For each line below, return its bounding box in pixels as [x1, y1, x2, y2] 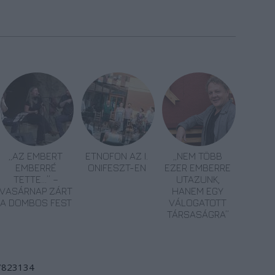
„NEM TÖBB [173, 150, 222, 161]
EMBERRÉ [15, 162, 56, 173]
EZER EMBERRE [165, 162, 231, 173]
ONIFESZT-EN [87, 162, 146, 173]
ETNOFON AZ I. [85, 150, 148, 161]
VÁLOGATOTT [169, 197, 227, 208]
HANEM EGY [172, 185, 223, 196]
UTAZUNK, [176, 174, 220, 185]
